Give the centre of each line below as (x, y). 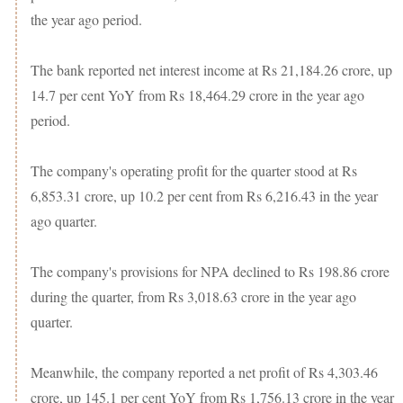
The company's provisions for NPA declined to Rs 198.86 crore (210, 271)
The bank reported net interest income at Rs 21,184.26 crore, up (211, 69)
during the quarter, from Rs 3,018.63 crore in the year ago (193, 296)
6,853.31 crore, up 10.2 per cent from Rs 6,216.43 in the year (204, 195)
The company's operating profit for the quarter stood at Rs (194, 170)
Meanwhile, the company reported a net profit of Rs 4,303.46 (204, 372)
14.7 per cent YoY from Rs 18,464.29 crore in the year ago (197, 94)
